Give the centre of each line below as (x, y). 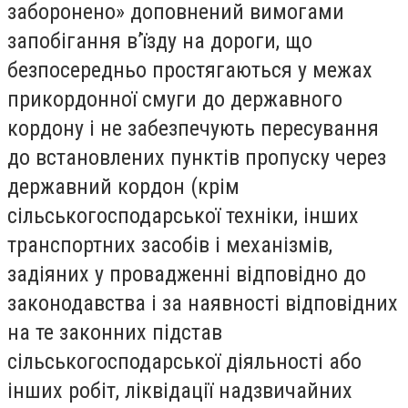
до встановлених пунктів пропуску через (197, 158)
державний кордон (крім (123, 187)
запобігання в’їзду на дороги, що (160, 41)
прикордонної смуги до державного (175, 100)
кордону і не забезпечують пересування (193, 129)
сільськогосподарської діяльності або (184, 362)
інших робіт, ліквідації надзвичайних (180, 391)
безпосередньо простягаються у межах (190, 71)
